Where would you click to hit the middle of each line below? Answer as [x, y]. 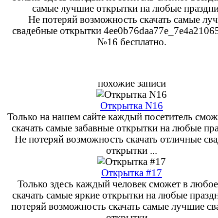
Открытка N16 [132, 105]
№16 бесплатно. [132, 42]
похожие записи [132, 83]
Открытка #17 [132, 173]
